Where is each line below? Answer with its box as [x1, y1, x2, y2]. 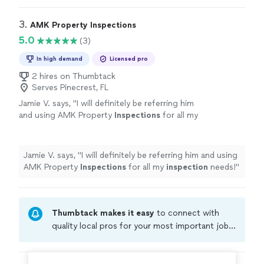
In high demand [37, 55, 82, 63]
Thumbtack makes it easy [52, 208, 157, 219]
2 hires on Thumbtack [32, 71, 115, 82]
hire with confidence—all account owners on [52, 247, 223, 258]
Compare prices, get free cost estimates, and [52, 234, 227, 245]
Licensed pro [110, 55, 148, 63]
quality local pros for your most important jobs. [52, 221, 235, 232]
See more [94, 122, 131, 133]
